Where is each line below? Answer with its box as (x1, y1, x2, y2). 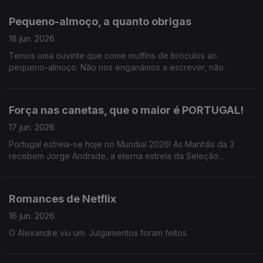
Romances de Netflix (9, 193, 116, 205)
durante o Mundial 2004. (9, 174, 103, 184)
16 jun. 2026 (9, 211, 55, 221)
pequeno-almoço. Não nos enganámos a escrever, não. (9, 62, 225, 72)
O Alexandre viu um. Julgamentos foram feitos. (9, 228, 188, 238)
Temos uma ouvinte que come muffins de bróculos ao (9, 50, 217, 60)
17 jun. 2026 (9, 122, 55, 132)
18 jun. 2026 (9, 33, 55, 43)
